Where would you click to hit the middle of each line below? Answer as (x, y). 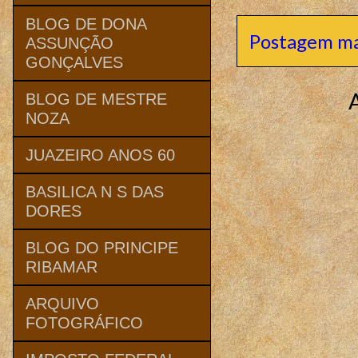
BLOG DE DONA (86, 24)
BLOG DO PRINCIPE (102, 247)
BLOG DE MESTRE (96, 99)
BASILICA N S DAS (95, 191)
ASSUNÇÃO (70, 43)
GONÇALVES (74, 62)
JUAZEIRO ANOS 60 (100, 155)
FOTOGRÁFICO (84, 322)
